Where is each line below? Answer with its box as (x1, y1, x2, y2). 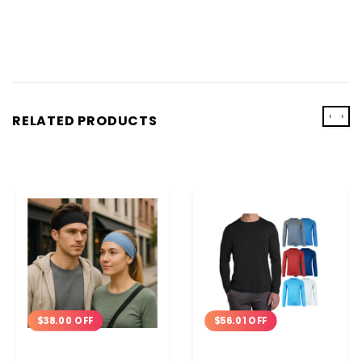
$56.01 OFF (213, 314, 268, 327)
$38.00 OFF (36, 314, 94, 327)
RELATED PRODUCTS (12, 111, 158, 130)
